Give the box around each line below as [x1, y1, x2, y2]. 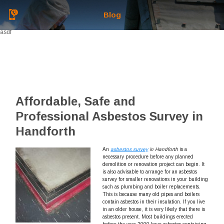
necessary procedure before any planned [102, 154, 194, 159]
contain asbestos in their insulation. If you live [102, 199, 205, 204]
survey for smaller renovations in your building [102, 176, 208, 182]
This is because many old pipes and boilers [102, 191, 200, 197]
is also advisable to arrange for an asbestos [102, 169, 197, 174]
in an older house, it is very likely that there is [102, 206, 205, 212]
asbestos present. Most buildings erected [102, 214, 193, 219]
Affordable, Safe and [15, 94, 136, 108]
